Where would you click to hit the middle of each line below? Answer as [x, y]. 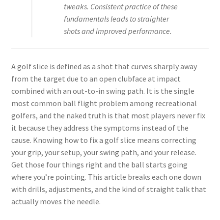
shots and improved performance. [118, 31]
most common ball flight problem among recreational [104, 103]
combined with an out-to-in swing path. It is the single [103, 91]
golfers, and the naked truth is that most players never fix [108, 115]
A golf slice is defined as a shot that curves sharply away [104, 66]
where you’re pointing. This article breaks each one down [106, 177]
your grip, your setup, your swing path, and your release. [104, 152]
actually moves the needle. [56, 201]
